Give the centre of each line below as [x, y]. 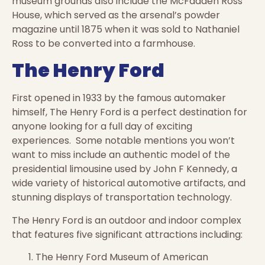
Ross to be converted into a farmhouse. [104, 43]
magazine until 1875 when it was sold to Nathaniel [126, 29]
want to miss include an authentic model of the [121, 155]
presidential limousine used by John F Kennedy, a [125, 169]
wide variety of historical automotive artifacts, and [129, 183]
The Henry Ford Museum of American [122, 257]
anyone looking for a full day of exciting [102, 127]
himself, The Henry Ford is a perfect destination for [130, 112]
